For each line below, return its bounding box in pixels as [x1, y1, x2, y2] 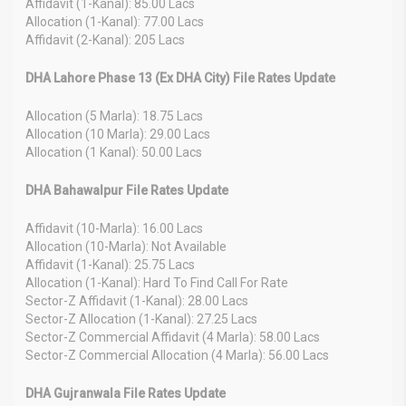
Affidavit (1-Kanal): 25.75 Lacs [25, 256, 195, 272]
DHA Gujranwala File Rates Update [25, 385, 226, 401]
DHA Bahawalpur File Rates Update [25, 182, 228, 198]
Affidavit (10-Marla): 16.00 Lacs [25, 220, 203, 236]
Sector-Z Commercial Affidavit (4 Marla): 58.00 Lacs [25, 329, 320, 344]
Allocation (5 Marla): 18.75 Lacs [25, 108, 203, 123]
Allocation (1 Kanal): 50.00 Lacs [25, 144, 202, 159]
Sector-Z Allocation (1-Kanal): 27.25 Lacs [25, 311, 257, 326]
